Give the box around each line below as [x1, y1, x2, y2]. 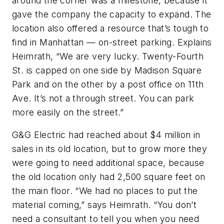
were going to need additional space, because [12, 157, 204, 168]
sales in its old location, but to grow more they [12, 143, 207, 154]
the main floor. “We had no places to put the [12, 185, 198, 196]
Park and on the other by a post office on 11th [12, 78, 204, 89]
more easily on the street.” [12, 106, 124, 117]
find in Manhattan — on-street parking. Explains [12, 36, 212, 47]
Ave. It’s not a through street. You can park [12, 92, 194, 103]
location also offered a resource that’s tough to [12, 22, 209, 33]
